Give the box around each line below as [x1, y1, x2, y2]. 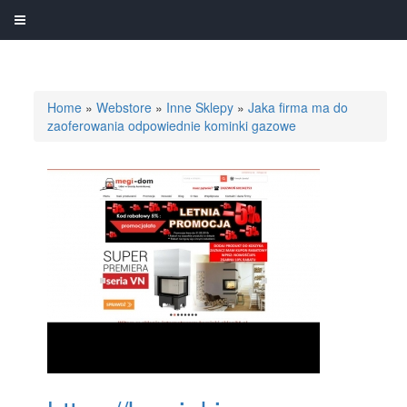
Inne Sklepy [166, 98, 234, 116]
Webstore [96, 98, 153, 116]
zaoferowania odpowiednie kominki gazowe [47, 116, 297, 134]
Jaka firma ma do [248, 98, 349, 116]
